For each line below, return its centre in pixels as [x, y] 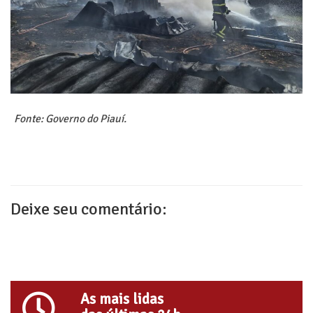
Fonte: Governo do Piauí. [70, 118]
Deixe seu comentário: [89, 209]
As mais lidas [122, 299]
